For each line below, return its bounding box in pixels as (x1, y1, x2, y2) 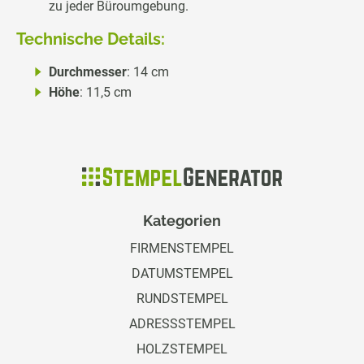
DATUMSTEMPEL (131, 265, 233, 281)
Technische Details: (16, 29, 165, 50)
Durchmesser (49, 64, 127, 80)
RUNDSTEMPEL (136, 290, 228, 306)
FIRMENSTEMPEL (130, 240, 234, 256)
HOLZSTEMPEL (136, 340, 227, 357)
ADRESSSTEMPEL (128, 315, 236, 331)
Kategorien (143, 211, 221, 229)
